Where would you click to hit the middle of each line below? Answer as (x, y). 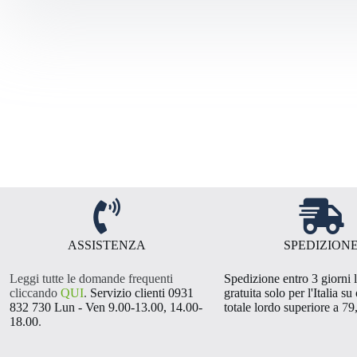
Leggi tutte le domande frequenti (91, 278)
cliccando (35, 292)
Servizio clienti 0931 (142, 292)
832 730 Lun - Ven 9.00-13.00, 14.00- (106, 307)
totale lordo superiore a (282, 307)
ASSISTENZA (107, 245)
